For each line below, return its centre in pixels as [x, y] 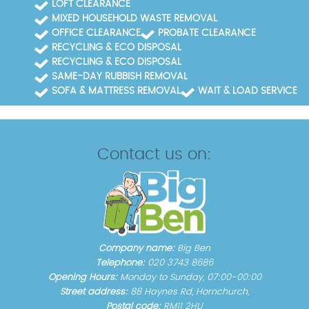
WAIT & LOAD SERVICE [248, 91]
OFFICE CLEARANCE [96, 33]
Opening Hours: [84, 278]
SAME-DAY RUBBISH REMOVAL [120, 76]
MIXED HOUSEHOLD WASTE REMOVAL [134, 18]
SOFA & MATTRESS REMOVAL [116, 91]
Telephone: [122, 263]
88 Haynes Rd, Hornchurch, [190, 292]
